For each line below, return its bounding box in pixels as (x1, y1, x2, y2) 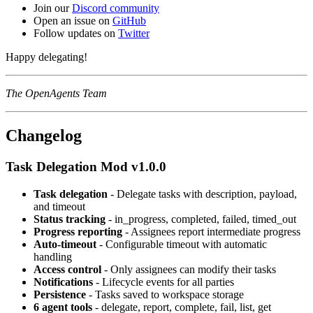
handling (34, 250, 72, 263)
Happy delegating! (6, 51, 87, 64)
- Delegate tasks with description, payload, (108, 187, 297, 200)
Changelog (6, 126, 82, 145)
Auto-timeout (34, 238, 96, 250)
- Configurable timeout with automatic (96, 238, 267, 250)
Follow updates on (34, 27, 118, 40)
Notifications (34, 275, 93, 288)
